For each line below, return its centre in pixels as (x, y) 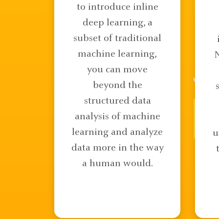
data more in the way (117, 148)
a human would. (117, 164)
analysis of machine (117, 117)
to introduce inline (117, 7)
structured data (117, 101)
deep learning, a (117, 23)
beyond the (117, 86)
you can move (117, 70)
